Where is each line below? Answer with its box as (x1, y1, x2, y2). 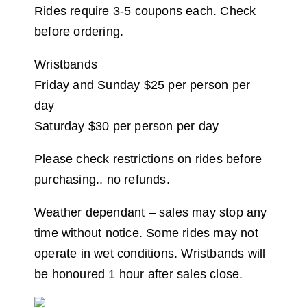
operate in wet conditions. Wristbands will (34, 246, 266, 260)
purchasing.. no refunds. (34, 172, 170, 186)
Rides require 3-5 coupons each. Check (34, 3, 256, 18)
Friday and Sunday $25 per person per (34, 77, 251, 92)
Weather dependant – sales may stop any (34, 205, 267, 219)
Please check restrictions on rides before (34, 151, 262, 166)
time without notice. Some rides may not (34, 225, 258, 240)
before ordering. (34, 24, 124, 38)
